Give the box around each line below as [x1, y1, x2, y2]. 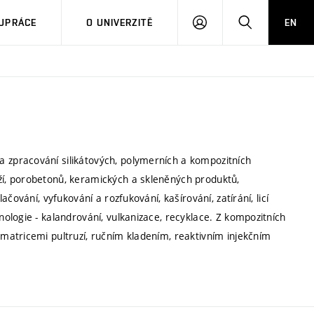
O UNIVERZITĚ [86, 17, 153, 28]
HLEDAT [251, 16, 289, 27]
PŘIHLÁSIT [206, 16, 257, 27]
